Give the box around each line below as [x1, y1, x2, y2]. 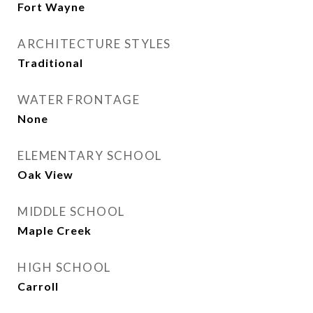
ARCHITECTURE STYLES [17, 36, 171, 51]
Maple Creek [17, 224, 92, 237]
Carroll [17, 279, 59, 293]
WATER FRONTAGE [17, 92, 140, 107]
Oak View [17, 168, 73, 181]
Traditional [17, 56, 83, 69]
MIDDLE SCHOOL [17, 204, 125, 219]
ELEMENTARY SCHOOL [17, 148, 162, 163]
